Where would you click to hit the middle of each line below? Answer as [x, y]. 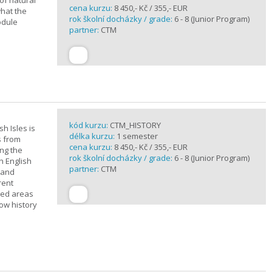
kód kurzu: [90, 125]
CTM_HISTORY [135, 125]
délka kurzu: [93, 136]
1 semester [137, 136]
